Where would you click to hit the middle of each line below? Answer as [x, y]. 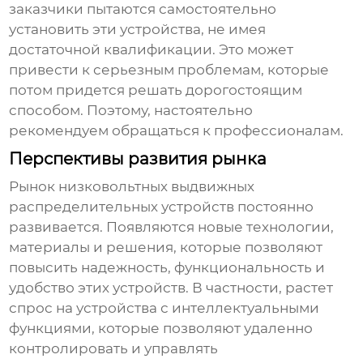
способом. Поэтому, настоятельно [131, 111]
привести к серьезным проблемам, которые [169, 70]
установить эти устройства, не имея [138, 30]
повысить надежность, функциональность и [167, 268]
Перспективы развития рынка [138, 159]
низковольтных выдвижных [157, 187]
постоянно [274, 207]
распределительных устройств [122, 207]
